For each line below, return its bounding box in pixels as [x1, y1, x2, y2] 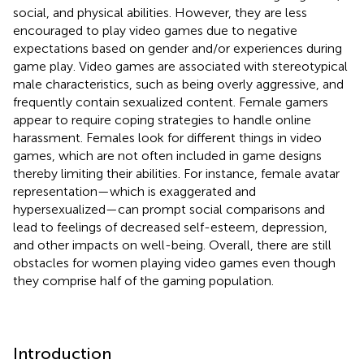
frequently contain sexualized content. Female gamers [13, 93, 328, 110]
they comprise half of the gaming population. [13, 272, 274, 288]
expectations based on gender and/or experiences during [13, 40, 342, 56]
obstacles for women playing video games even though [13, 254, 336, 271]
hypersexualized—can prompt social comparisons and [13, 201, 325, 217]
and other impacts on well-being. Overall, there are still [13, 236, 331, 253]
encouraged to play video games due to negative [13, 22, 297, 38]
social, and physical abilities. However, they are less [13, 4, 307, 20]
